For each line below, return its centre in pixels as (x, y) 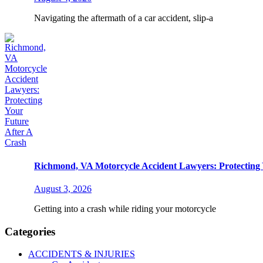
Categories (30, 231)
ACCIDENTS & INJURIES (82, 254)
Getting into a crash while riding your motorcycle (125, 208)
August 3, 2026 (63, 188)
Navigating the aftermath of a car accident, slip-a (124, 18)
